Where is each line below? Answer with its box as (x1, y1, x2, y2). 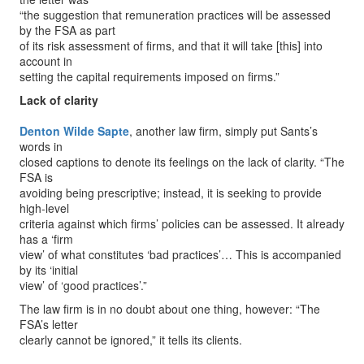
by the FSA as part (19, 22, 115, 38)
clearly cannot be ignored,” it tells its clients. (19, 331, 242, 348)
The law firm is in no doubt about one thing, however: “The (19, 301, 320, 317)
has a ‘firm (19, 231, 73, 247)
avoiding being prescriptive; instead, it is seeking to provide (19, 184, 322, 201)
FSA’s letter (19, 316, 78, 332)
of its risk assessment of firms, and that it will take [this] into (19, 37, 323, 54)
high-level (19, 200, 69, 216)
